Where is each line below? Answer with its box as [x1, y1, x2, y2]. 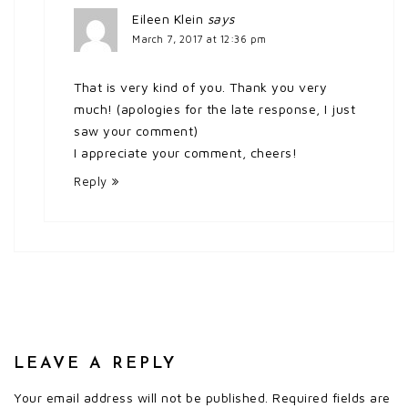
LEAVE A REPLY [14, 354, 177, 372]
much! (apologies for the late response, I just [74, 100, 355, 117]
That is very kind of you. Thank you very [74, 78, 327, 95]
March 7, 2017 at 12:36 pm [132, 32, 267, 45]
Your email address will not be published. [14, 389, 269, 405]
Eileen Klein [132, 10, 203, 26]
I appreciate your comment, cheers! [74, 144, 297, 160]
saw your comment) [74, 122, 199, 138]
